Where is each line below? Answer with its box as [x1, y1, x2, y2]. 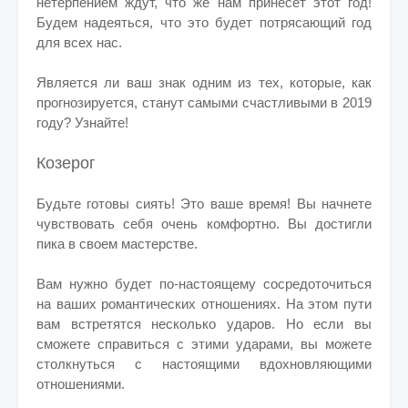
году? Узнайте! [36, 115, 128, 130]
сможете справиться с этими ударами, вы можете [36, 336, 372, 352]
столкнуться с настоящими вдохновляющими [36, 356, 372, 372]
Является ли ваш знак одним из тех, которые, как [36, 75, 372, 90]
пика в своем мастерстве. [36, 236, 198, 251]
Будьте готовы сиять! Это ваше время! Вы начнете [36, 196, 372, 211]
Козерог [36, 154, 96, 172]
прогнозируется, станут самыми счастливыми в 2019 [36, 95, 372, 110]
